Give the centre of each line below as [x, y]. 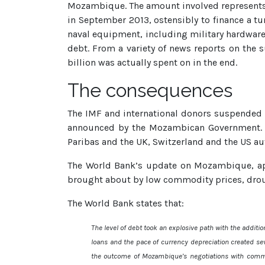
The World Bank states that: [127, 203]
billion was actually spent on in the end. [155, 62]
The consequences [150, 90]
